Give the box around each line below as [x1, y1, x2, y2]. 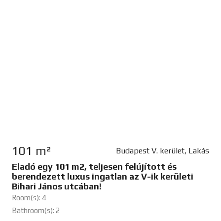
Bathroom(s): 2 [11, 206, 60, 215]
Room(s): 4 [11, 193, 46, 202]
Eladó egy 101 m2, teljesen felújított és [11, 161, 177, 172]
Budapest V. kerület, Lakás [115, 146, 209, 156]
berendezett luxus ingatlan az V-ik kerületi [11, 171, 193, 182]
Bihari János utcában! [11, 181, 102, 192]
